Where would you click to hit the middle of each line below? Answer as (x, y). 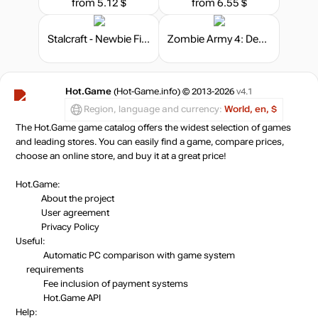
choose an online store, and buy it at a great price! (121, 156)
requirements (55, 269)
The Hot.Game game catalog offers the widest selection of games (153, 127)
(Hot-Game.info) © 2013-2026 (174, 91)
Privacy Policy (70, 227)
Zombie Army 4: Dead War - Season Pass (262, 39)
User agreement (75, 213)
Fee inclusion (71, 284)
